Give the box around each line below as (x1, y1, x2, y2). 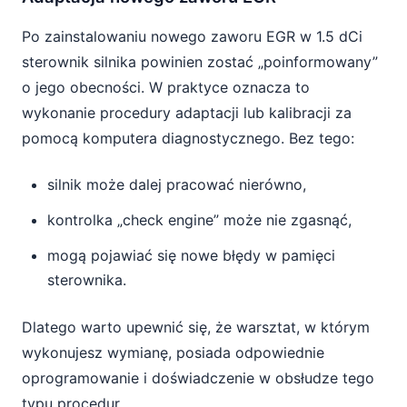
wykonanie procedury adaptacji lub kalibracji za (22, 104, 352, 122)
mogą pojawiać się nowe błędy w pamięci (47, 246, 335, 264)
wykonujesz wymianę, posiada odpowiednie (22, 343, 324, 362)
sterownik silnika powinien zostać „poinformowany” (22, 53, 378, 71)
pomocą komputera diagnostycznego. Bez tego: (22, 129, 354, 147)
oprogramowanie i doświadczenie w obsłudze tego (22, 369, 374, 387)
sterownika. (47, 271, 126, 289)
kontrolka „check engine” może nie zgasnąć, (47, 211, 352, 229)
